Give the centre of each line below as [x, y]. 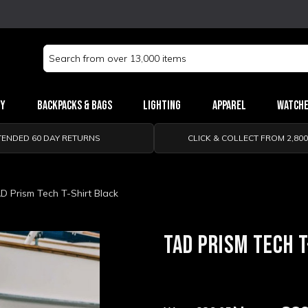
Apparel [229, 106]
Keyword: [64, 66]
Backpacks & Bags [74, 106]
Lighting [162, 106]
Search [58, 52]
